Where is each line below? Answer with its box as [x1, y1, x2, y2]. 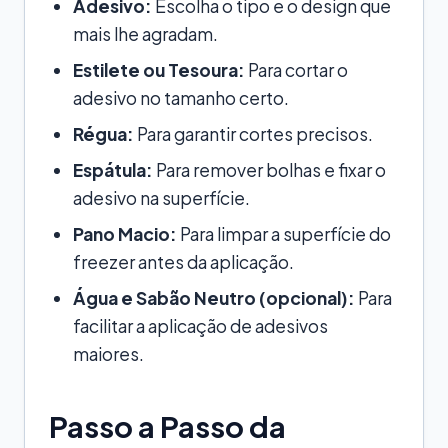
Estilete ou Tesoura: [73, 58, 245, 81]
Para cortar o [245, 58, 348, 81]
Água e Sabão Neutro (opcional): [73, 286, 355, 309]
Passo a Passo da [49, 407, 286, 444]
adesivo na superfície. [73, 186, 250, 209]
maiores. [73, 342, 144, 365]
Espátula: [73, 158, 153, 181]
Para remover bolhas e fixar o [153, 158, 386, 181]
